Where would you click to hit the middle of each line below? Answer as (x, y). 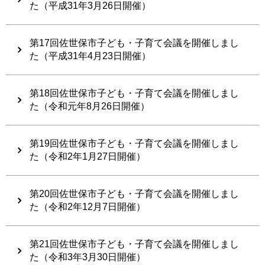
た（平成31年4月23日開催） (90, 56)
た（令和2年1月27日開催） (88, 157)
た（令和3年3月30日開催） (88, 257)
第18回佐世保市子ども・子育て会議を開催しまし (134, 93)
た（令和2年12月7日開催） (88, 207)
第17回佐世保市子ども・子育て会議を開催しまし (134, 43)
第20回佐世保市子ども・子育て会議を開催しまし (134, 194)
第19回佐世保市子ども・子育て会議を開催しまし (134, 144)
